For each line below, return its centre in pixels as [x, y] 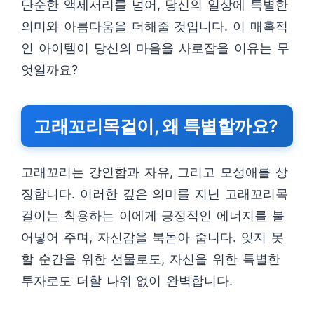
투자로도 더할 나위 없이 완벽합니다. [127, 281]
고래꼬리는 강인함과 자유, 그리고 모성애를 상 [155, 172]
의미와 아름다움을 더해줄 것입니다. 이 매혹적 [155, 26]
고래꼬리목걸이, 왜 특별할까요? [156, 126]
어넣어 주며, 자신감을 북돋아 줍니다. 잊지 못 [152, 237]
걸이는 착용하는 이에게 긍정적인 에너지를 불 [153, 216]
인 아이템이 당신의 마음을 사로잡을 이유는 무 [155, 48]
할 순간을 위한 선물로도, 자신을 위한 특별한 [151, 259]
